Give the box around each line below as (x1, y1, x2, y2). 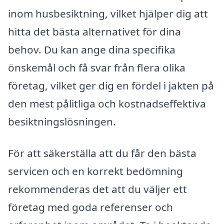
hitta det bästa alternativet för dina (8, 24, 181, 38)
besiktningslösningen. (8, 114, 116, 128)
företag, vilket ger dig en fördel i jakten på (8, 78, 214, 92)
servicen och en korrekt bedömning (8, 164, 183, 178)
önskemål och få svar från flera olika (8, 60, 185, 74)
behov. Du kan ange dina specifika (8, 42, 175, 56)
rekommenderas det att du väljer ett (8, 182, 187, 196)
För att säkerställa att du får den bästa (8, 146, 196, 160)
